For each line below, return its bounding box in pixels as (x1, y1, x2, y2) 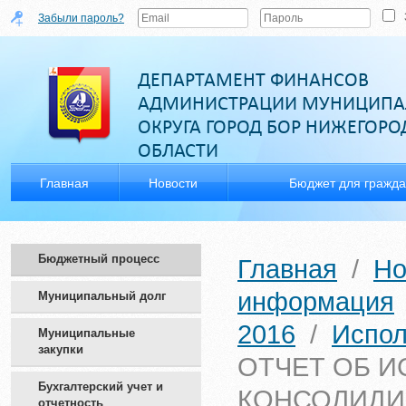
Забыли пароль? (38, 12, 124, 24)
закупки (38, 343, 83, 356)
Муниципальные (38, 326, 135, 340)
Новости (149, 176, 198, 190)
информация (237, 287, 394, 316)
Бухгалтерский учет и (38, 380, 163, 393)
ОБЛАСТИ (138, 138, 218, 161)
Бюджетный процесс (38, 252, 159, 266)
